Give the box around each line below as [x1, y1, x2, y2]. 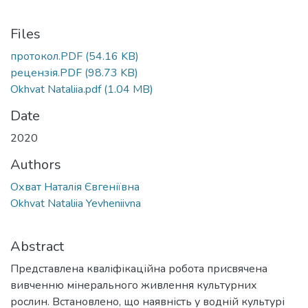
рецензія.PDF [10, 65, 82, 80]
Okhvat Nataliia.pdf [10, 82, 101, 97]
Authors [10, 155, 61, 174]
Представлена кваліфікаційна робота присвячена [10, 261, 267, 276]
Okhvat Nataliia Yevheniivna [10, 196, 141, 211]
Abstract [10, 237, 64, 256]
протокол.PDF [10, 49, 82, 64]
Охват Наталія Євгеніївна [10, 179, 140, 195]
